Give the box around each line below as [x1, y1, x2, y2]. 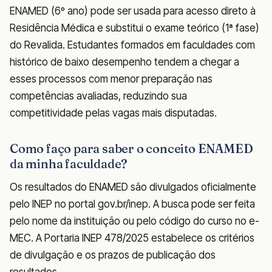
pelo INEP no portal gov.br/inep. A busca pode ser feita [10, 197, 255, 210]
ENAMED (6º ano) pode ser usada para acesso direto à [10, 4, 256, 17]
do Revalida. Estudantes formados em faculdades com [10, 38, 255, 51]
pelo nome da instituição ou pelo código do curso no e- [10, 214, 259, 227]
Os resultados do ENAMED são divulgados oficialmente [10, 180, 256, 193]
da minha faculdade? [10, 155, 128, 171]
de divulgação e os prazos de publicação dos [10, 248, 216, 261]
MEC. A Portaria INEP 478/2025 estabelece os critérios [10, 231, 254, 244]
